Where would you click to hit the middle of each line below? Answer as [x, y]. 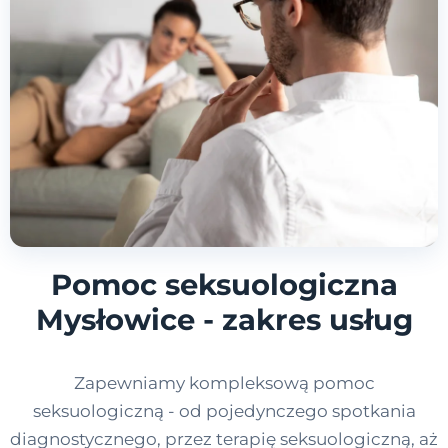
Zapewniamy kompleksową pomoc [224, 383]
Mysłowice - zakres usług [224, 320]
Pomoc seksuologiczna [224, 285]
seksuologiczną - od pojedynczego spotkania [224, 411]
